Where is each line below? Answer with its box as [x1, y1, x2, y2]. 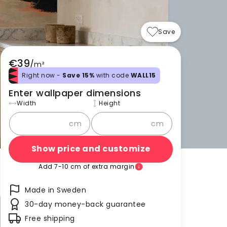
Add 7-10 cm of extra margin [39, 162, 135, 171]
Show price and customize [31, 143, 150, 155]
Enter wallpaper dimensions [9, 86, 141, 99]
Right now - [22, 70, 62, 80]
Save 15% [62, 70, 94, 80]
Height [99, 98, 120, 107]
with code [94, 70, 131, 80]
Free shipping [25, 213, 75, 223]
